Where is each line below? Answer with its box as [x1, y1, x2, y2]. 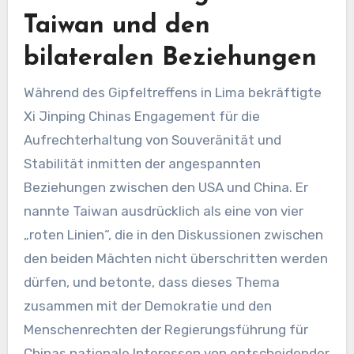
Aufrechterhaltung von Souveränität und [23, 131, 281, 148]
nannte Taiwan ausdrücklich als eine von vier [23, 202, 303, 219]
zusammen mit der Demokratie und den [23, 297, 272, 314]
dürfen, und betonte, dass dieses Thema [23, 273, 280, 290]
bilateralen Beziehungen [23, 46, 317, 72]
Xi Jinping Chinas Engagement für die [23, 107, 260, 124]
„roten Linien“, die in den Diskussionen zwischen [23, 226, 323, 243]
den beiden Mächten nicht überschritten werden [23, 250, 328, 266]
